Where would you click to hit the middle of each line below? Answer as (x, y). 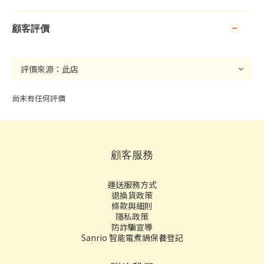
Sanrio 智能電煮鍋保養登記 (132, 237)
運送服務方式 (132, 184)
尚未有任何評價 (39, 98)
